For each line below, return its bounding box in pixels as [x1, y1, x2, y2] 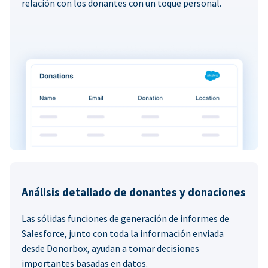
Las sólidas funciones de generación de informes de [22, 212, 229, 225]
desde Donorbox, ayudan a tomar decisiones [22, 242, 199, 255]
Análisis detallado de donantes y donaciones [22, 185, 246, 200]
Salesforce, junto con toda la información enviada [22, 227, 224, 240]
